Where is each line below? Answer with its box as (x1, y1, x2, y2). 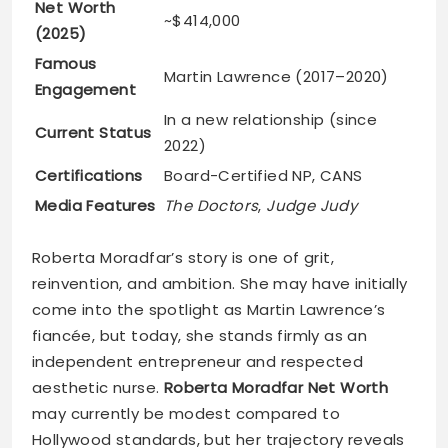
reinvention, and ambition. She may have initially (32, 272, 408, 294)
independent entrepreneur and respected (32, 350, 364, 372)
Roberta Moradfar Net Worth (163, 376, 389, 398)
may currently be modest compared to (32, 402, 340, 424)
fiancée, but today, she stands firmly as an (32, 324, 368, 346)
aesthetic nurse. (32, 376, 164, 398)
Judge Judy (266, 195, 358, 217)
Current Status (35, 122, 152, 144)
